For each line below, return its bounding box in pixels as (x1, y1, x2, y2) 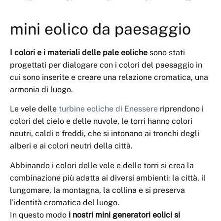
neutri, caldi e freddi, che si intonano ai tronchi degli (10, 129, 199, 139)
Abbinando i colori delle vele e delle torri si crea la (10, 160, 194, 170)
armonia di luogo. (10, 84, 73, 94)
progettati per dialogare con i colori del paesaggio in (10, 60, 202, 70)
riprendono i (158, 104, 204, 114)
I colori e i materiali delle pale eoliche (10, 47, 147, 57)
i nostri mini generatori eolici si (69, 210, 180, 220)
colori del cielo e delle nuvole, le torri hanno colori (10, 116, 192, 126)
